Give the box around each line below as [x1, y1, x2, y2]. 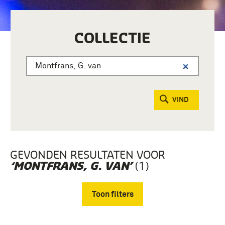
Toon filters [91, 190, 134, 198]
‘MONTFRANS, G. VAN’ [10, 161, 132, 172]
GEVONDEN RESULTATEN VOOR [10, 148, 165, 161]
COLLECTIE [74, 28, 151, 48]
